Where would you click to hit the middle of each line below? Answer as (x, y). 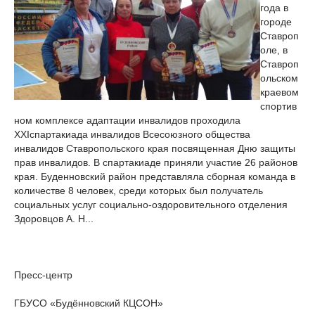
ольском (279, 78)
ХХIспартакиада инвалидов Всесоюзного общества (132, 134)
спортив (278, 106)
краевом (279, 92)
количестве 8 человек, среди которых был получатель (139, 191)
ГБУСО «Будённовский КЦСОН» (89, 303)
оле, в (274, 50)
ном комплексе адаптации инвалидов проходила (127, 120)
